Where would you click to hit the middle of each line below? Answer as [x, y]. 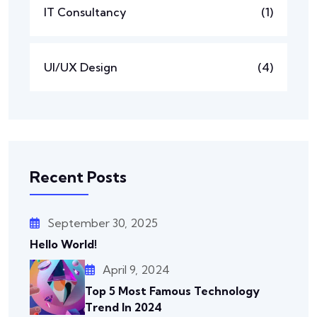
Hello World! [63, 244]
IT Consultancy [85, 12]
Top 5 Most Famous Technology [172, 290]
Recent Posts [78, 177]
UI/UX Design [81, 67]
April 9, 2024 [136, 269]
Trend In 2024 [123, 307]
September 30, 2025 [103, 223]
